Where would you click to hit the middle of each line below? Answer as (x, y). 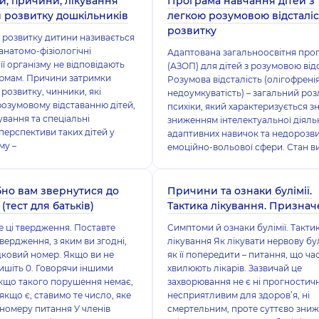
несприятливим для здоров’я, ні (238, 295)
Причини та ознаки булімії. (239, 191)
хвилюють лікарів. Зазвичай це (234, 268)
